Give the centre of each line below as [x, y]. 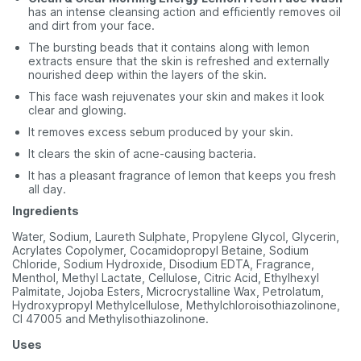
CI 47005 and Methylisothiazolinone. [110, 319]
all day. [47, 189]
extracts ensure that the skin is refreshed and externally [179, 61]
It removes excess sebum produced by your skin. [161, 132]
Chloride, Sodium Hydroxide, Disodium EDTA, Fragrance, [163, 264]
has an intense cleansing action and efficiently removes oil [185, 12]
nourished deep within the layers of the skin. [147, 75]
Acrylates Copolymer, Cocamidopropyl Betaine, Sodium [160, 250]
